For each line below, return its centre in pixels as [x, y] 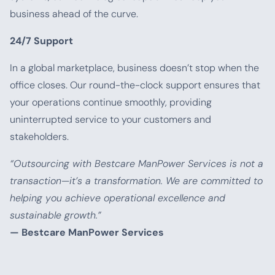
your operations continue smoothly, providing [111, 102]
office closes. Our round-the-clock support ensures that [135, 85]
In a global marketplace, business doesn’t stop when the [134, 68]
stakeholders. [39, 137]
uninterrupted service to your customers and [110, 119]
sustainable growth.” [56, 215]
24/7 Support [41, 41]
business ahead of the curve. [74, 14]
